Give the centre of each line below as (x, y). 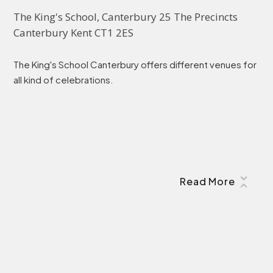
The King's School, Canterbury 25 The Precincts (126, 17)
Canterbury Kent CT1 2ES (74, 33)
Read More (207, 181)
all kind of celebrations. (64, 79)
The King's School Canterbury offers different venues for (135, 64)
